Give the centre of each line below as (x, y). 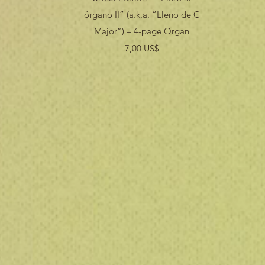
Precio (153, 48)
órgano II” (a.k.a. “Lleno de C (142, 15)
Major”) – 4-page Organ (142, 31)
